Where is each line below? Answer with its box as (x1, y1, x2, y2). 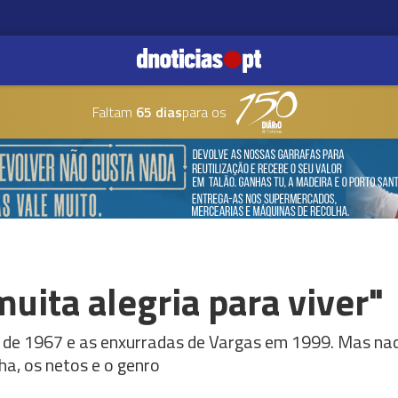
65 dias (131, 101, 182, 123)
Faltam (92, 101, 132, 123)
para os (181, 101, 227, 123)
